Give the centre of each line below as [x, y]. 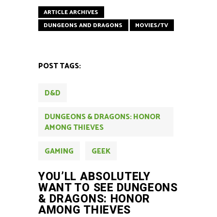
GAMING [59, 152]
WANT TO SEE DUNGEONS [108, 188]
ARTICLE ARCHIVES [71, 13]
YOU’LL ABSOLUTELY [94, 177]
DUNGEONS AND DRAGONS [83, 26]
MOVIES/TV [152, 26]
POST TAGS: [60, 66]
